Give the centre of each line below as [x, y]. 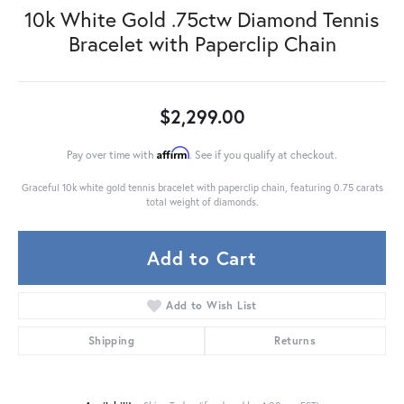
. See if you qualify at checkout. [263, 154]
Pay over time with [112, 154]
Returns [295, 340]
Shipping [111, 340]
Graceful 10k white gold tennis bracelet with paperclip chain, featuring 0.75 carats [202, 187]
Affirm [173, 152]
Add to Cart [202, 257]
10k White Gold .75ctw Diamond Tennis [202, 18]
